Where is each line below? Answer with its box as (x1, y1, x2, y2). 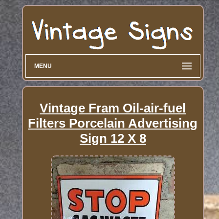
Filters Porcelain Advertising (28, 115, 198, 131)
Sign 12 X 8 (79, 131, 146, 146)
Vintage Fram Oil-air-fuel (40, 100, 186, 115)
